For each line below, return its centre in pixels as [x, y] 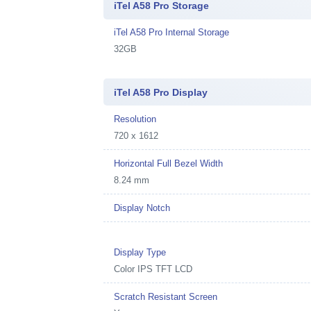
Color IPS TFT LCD [153, 269]
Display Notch [142, 208]
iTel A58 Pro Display [161, 92]
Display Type [140, 252]
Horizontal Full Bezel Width [169, 163]
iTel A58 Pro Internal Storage [172, 32]
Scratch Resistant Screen [166, 296]
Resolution [135, 119]
